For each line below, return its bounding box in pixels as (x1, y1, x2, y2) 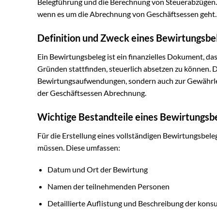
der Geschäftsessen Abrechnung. (37, 88, 146, 97)
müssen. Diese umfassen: (37, 142, 120, 152)
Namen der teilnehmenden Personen (47, 182, 170, 191)
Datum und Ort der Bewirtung (47, 165, 148, 174)
